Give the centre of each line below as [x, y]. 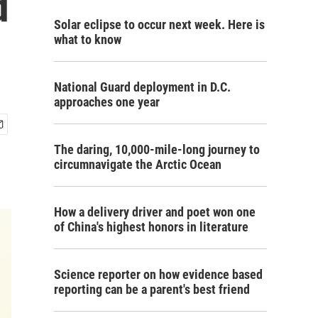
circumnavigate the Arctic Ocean [138, 164]
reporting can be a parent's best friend [152, 289]
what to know [88, 39]
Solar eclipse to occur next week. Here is [159, 24]
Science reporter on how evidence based [158, 274]
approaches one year [107, 102]
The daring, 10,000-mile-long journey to [157, 149]
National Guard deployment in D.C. [142, 87]
